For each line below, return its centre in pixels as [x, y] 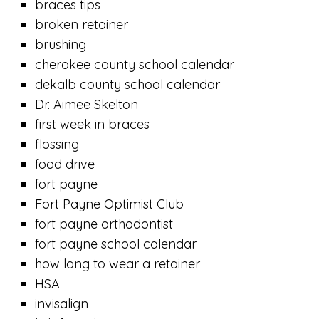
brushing [61, 45]
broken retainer [82, 25]
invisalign [62, 304]
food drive [65, 164]
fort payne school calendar [116, 244]
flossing [57, 144]
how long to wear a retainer [118, 264]
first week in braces [93, 124]
